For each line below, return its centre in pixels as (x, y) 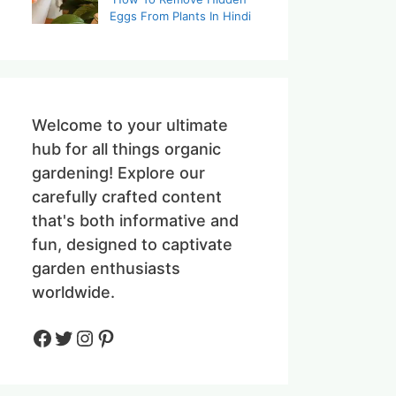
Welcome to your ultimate (130, 125)
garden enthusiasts (106, 268)
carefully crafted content (127, 196)
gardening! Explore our (118, 172)
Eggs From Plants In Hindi (180, 15)
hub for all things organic (126, 148)
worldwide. (73, 292)
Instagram (124, 336)
